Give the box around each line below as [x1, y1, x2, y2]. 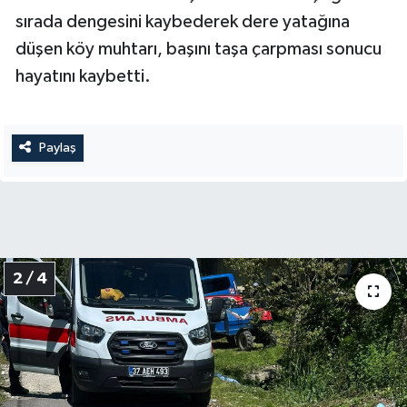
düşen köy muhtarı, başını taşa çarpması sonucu [15, 40, 382, 59]
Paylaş [38, 141, 76, 155]
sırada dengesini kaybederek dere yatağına [15, 13, 350, 32]
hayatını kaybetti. [15, 67, 151, 86]
